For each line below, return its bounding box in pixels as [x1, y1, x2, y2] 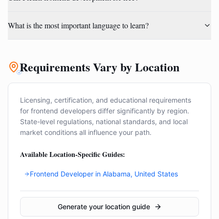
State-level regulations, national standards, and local [20, 117, 188, 126]
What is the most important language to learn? [8, 20, 149, 30]
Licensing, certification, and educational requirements [20, 96, 191, 104]
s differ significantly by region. [92, 107, 189, 115]
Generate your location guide [57, 202, 150, 211]
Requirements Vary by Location [20, 58, 179, 75]
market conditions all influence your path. [20, 128, 152, 136]
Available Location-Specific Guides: [20, 149, 125, 159]
